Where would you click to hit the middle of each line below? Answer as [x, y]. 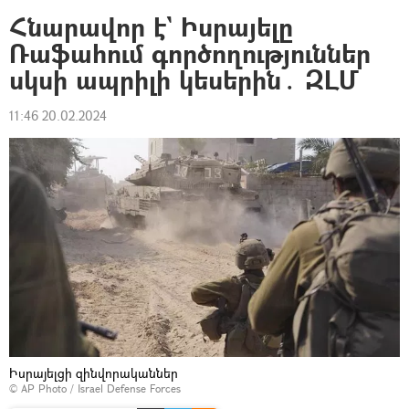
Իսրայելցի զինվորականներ [94, 373]
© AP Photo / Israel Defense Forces [95, 389]
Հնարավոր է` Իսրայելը [151, 27]
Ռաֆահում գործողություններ [190, 53]
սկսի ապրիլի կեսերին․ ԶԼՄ [185, 80]
